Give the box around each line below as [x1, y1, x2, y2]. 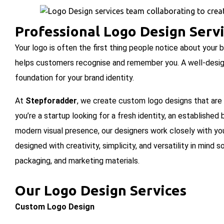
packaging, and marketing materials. [15, 156, 139, 166]
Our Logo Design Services [15, 182, 186, 198]
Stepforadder [25, 96, 77, 106]
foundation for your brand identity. [15, 73, 134, 83]
